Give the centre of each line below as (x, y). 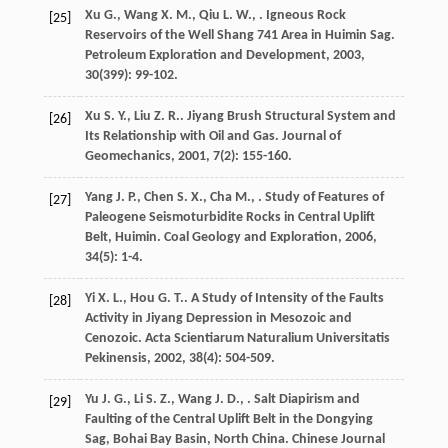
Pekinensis (115, 359)
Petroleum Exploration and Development (205, 56)
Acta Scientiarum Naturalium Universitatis (267, 339)
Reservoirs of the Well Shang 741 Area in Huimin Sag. (239, 36)
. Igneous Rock (302, 16)
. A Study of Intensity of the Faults (283, 299)
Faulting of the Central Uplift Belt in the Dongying (228, 420)
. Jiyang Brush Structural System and (287, 117)
